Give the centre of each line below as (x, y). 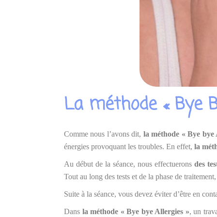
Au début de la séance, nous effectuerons (129, 164)
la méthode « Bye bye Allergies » (136, 211)
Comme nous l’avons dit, (104, 134)
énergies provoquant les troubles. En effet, (129, 147)
